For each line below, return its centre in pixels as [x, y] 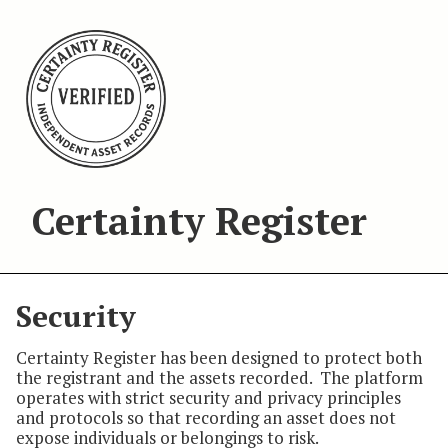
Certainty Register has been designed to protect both [219, 358]
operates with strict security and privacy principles [208, 398]
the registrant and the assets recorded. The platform [219, 378]
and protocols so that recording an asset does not [206, 418]
